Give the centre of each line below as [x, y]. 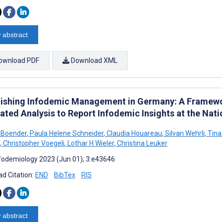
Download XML [93, 60]
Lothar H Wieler [90, 143]
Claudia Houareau [134, 133]
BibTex [65, 175]
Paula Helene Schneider [66, 133]
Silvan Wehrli [184, 133]
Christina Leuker [141, 143]
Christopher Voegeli [33, 143]
